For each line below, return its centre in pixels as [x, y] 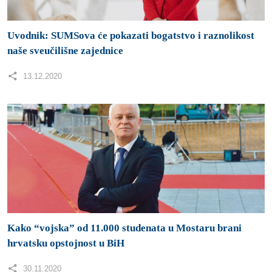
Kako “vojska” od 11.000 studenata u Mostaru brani [124, 228]
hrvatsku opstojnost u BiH [66, 243]
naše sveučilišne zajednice [65, 50]
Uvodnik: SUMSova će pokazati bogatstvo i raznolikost [131, 35]
